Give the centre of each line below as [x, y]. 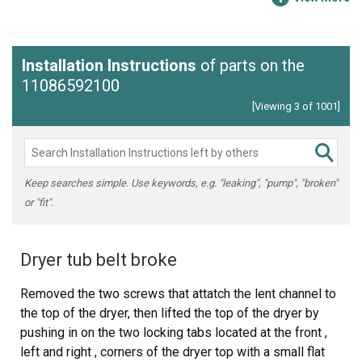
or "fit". [39, 202]
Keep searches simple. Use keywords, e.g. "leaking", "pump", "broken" [181, 183]
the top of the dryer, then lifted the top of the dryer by [170, 313]
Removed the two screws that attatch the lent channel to [178, 294]
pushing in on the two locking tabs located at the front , [174, 333]
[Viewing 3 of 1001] [296, 106]
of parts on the [250, 65]
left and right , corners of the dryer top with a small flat [173, 352]
